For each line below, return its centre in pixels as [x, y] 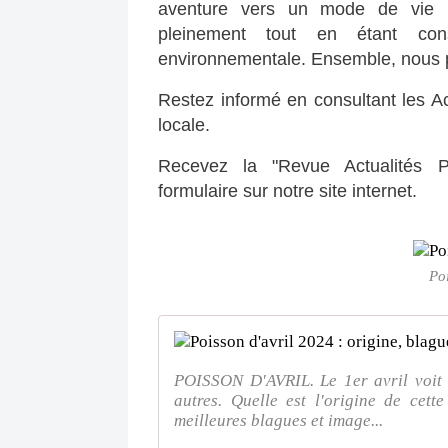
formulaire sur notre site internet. [287, 191]
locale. [184, 125]
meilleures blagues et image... [278, 420]
